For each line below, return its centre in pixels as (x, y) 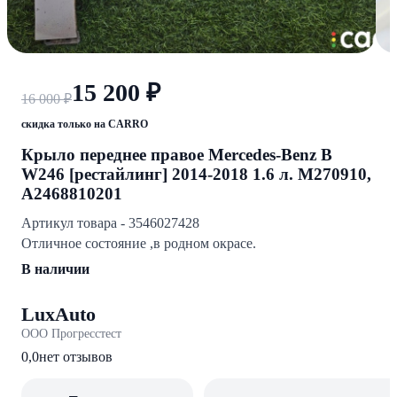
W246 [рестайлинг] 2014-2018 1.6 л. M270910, (196, 175)
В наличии (55, 269)
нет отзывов (76, 357)
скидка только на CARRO (85, 125)
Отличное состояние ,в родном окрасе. (139, 244)
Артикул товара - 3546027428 (110, 223)
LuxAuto (58, 315)
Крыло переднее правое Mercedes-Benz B (177, 155)
